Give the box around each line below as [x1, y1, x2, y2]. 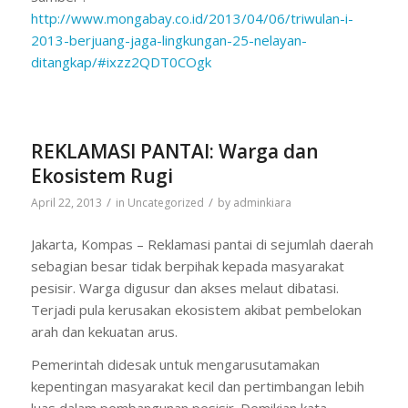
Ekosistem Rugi [30, 162, 173, 189]
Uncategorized [127, 194, 204, 210]
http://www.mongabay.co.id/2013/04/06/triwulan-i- [30, 9, 353, 27]
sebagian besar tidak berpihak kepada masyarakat [30, 256, 344, 275]
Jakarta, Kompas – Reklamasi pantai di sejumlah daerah [30, 234, 373, 253]
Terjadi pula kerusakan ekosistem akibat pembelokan [30, 300, 362, 319]
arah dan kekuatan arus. [30, 321, 178, 341]
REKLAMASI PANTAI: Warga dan [30, 138, 319, 164]
